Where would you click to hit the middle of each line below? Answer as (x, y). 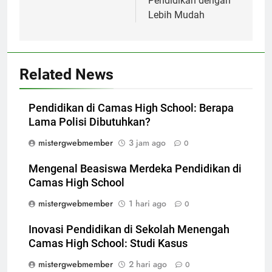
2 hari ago (148, 264)
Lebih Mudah (176, 15)
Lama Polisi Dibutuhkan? (90, 122)
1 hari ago (148, 203)
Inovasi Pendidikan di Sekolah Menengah (129, 229)
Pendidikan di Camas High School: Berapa (131, 108)
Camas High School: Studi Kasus (108, 243)
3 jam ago (147, 142)
